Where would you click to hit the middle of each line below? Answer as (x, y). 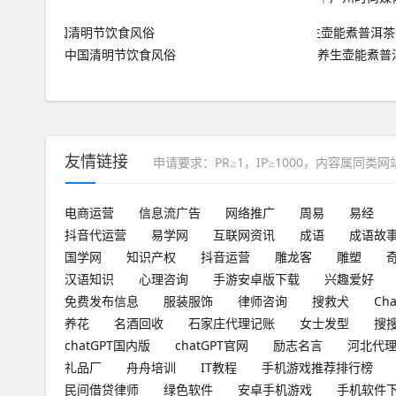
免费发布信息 (102, 301)
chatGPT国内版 (107, 346)
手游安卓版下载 (256, 279)
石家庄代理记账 (232, 324)
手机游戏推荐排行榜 (317, 368)
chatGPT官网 (212, 346)
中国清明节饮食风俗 (120, 54)
